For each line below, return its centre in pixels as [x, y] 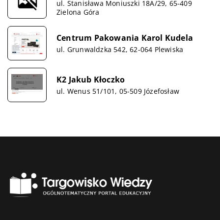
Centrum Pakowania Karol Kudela [125, 38]
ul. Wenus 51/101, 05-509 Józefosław [118, 91]
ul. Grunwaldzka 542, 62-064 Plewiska [120, 49]
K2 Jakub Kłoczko [91, 79]
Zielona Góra [78, 12]
